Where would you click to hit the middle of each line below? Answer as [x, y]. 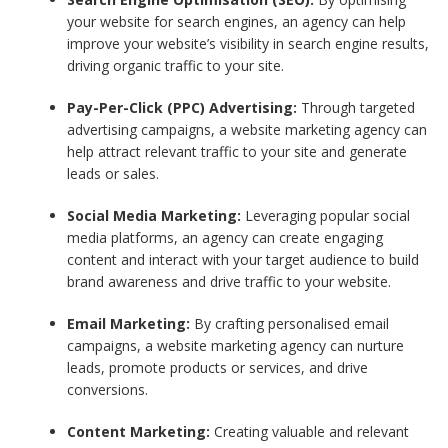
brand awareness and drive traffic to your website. [229, 281]
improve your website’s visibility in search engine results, [248, 43]
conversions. [108, 389]
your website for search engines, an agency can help [237, 21]
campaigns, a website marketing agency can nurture [236, 345]
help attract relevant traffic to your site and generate [237, 151]
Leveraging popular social [326, 215]
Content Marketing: [139, 431]
